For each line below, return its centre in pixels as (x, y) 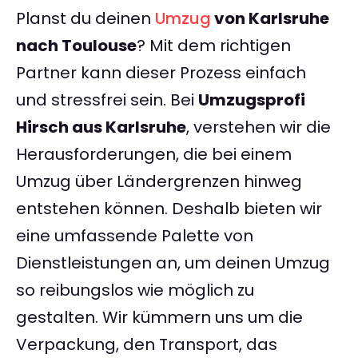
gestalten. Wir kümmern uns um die (159, 318)
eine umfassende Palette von (135, 236)
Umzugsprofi (252, 100)
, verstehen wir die (259, 127)
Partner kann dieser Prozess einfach (161, 73)
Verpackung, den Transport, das (147, 345)
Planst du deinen (86, 19)
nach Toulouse (76, 46)
